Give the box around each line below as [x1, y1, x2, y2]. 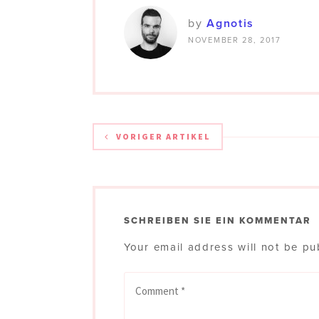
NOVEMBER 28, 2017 [188, 35, 281, 45]
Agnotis [206, 16, 255, 31]
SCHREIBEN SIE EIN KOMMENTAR [124, 214, 311, 226]
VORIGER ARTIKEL [116, 130, 211, 142]
